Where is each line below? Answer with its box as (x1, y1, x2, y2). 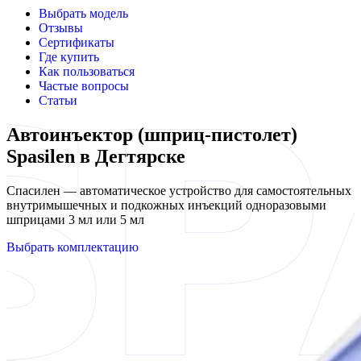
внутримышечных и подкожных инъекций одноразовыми (6, 197, 326, 212)
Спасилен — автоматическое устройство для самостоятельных (6, 183, 351, 197)
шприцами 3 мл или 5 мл (6, 212, 144, 226)
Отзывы (39, 21, 83, 35)
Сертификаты (39, 35, 114, 49)
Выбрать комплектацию (6, 239, 139, 254)
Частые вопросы (39, 79, 129, 93)
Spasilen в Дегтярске (6, 145, 185, 167)
